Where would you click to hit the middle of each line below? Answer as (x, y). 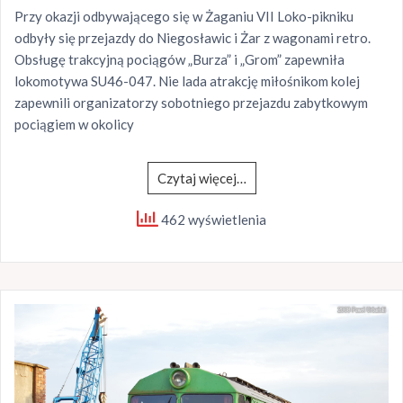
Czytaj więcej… (201, 179)
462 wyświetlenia (212, 220)
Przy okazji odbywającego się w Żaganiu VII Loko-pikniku (184, 17)
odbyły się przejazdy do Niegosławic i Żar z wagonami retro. (193, 38)
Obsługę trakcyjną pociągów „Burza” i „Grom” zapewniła (179, 60)
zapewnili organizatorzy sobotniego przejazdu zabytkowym (191, 103)
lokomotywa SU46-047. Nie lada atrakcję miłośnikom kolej (187, 81)
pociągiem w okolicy (74, 125)
